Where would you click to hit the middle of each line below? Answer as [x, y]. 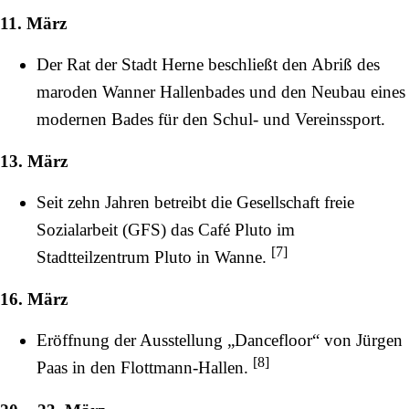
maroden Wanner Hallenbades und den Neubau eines [221, 91]
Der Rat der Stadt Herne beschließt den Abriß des [208, 64]
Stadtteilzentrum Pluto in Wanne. [154, 257]
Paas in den [79, 368]
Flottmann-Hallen [182, 368]
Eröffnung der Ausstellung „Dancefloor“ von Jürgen [220, 341]
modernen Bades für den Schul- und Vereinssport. [211, 119]
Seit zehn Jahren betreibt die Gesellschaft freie [195, 203]
